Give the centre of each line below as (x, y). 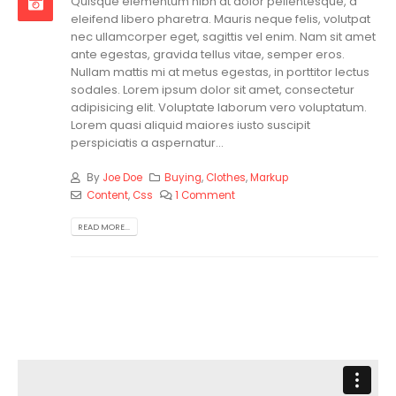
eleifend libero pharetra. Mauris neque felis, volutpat (221, 19)
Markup (270, 177)
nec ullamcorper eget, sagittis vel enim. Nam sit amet (223, 37)
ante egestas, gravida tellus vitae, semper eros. (208, 55)
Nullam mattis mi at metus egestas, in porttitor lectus (220, 72)
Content (107, 195)
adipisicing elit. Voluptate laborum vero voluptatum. (219, 108)
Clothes (226, 177)
